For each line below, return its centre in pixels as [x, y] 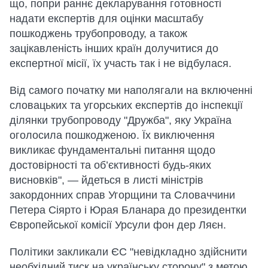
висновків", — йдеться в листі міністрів [106, 180]
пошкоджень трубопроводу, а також [98, 33]
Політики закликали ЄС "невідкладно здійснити [128, 252]
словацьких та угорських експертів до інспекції [126, 105]
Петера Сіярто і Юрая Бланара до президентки [128, 210]
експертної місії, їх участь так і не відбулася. [121, 63]
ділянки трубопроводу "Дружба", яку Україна [121, 120]
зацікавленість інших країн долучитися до [114, 48]
